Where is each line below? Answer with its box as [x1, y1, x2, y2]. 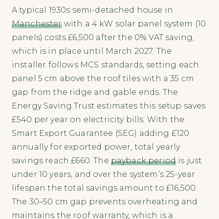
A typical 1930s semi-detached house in [12, 5, 174, 15]
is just [176, 156, 202, 166]
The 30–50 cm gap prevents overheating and [12, 197, 198, 207]
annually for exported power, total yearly [12, 142, 180, 152]
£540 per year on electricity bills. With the [12, 115, 185, 125]
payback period [110, 156, 176, 166]
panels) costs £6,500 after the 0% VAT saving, [12, 33, 195, 43]
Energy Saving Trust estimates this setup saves [12, 101, 206, 111]
